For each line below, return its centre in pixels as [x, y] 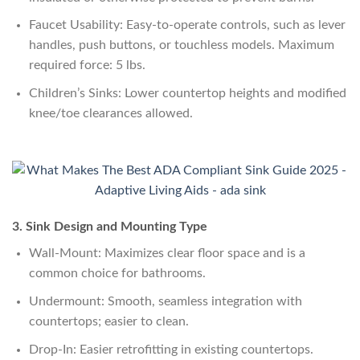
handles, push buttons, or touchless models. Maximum [181, 45]
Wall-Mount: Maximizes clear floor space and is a [167, 254]
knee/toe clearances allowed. [110, 113]
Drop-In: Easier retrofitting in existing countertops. [171, 349]
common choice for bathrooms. [117, 274]
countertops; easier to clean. [108, 322]
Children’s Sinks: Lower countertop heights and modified [187, 93]
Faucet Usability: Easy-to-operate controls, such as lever [187, 25]
